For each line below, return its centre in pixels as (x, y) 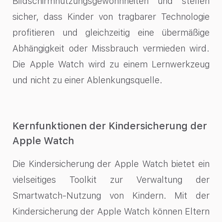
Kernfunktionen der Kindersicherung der (110, 126)
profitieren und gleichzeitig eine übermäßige (111, 33)
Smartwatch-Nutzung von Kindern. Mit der (111, 195)
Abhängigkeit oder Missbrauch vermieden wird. (111, 49)
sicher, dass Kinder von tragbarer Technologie (111, 17)
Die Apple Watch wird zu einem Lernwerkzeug (111, 64)
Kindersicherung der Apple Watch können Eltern (111, 211)
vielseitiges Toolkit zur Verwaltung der (111, 179)
